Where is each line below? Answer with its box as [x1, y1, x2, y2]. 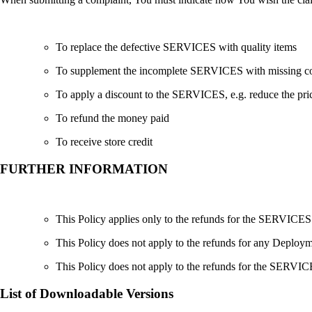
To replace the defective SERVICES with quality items [56, 40, 297, 53]
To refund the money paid [56, 111, 169, 124]
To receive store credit [56, 135, 153, 148]
